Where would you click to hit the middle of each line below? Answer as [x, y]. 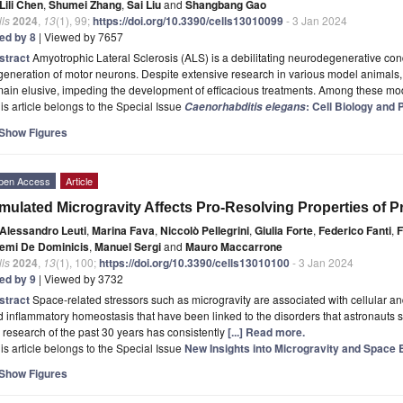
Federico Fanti [355, 230]
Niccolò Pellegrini [205, 230]
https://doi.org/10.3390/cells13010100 [194, 262]
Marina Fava [123, 230]
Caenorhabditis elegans [245, 106]
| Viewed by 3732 [80, 278]
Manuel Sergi [128, 246]
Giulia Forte [284, 230]
